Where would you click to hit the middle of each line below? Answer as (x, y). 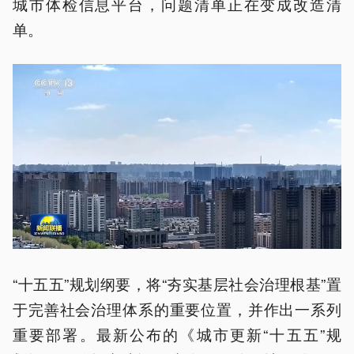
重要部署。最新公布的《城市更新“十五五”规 (177, 334)
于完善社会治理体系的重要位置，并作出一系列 (177, 309)
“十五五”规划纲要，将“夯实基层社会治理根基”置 (177, 283)
